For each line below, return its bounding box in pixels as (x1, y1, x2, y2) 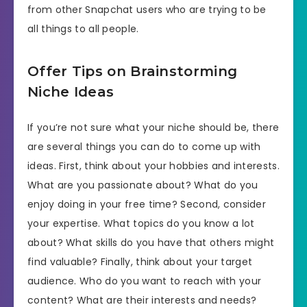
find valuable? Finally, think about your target (27, 254, 253, 269)
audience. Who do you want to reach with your (27, 273, 262, 288)
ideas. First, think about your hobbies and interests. (27, 158, 280, 173)
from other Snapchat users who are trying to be (27, 2, 267, 16)
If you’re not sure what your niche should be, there (27, 120, 280, 134)
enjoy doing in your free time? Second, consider (27, 197, 267, 211)
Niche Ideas (27, 84, 114, 101)
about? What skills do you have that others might (27, 235, 275, 249)
